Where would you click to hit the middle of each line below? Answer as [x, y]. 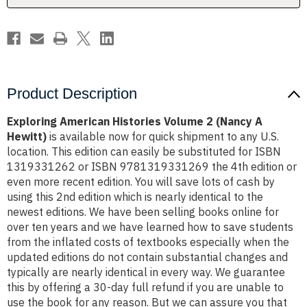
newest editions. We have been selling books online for [143, 212]
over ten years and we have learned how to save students [150, 227]
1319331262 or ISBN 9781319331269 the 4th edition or [152, 167]
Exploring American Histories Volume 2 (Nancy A [135, 122]
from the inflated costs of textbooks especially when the [148, 242]
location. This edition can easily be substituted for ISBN [144, 152]
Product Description [72, 94]
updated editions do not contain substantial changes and [147, 257]
